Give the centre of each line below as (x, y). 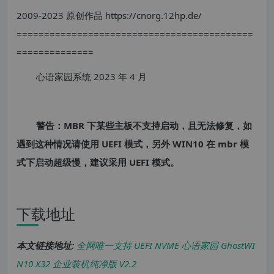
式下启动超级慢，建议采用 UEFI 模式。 (98, 162)
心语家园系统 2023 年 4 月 (91, 76)
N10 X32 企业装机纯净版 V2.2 (76, 264)
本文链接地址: (45, 245)
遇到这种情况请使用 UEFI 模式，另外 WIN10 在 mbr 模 (133, 144)
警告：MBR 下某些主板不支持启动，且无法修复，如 (144, 125)
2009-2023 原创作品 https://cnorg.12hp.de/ (109, 15)
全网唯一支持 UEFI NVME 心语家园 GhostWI (166, 245)
